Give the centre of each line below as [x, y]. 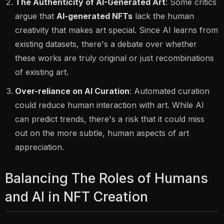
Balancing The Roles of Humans [106, 178]
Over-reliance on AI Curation [72, 91]
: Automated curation [169, 91]
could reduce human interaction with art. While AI [109, 105]
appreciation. [39, 147]
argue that [36, 16]
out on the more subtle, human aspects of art [102, 133]
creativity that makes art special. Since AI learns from [116, 30]
